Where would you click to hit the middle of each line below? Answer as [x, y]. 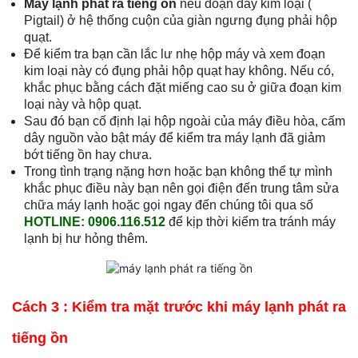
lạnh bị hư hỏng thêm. [86, 239]
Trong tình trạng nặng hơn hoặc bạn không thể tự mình [178, 172]
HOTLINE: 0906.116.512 [95, 222]
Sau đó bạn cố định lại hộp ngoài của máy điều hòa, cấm [185, 121]
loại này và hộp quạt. [84, 105]
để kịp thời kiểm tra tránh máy [251, 222]
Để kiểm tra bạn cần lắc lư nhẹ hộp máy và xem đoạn [175, 54]
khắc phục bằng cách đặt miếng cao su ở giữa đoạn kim [183, 88]
